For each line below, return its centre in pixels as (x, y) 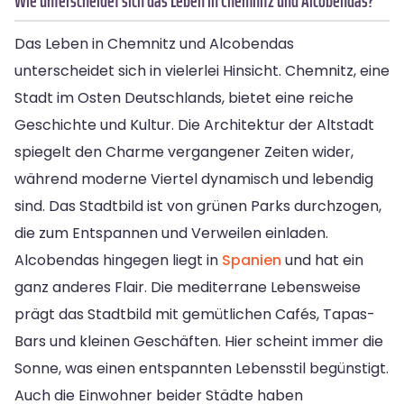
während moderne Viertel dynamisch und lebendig (194, 179)
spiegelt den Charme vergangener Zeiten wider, (184, 151)
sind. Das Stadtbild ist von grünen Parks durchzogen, (198, 206)
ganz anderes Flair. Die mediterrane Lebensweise (188, 287)
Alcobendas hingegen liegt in (118, 260)
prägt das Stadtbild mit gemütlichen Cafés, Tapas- (195, 314)
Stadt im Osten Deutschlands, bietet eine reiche (184, 97)
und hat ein (322, 260)
